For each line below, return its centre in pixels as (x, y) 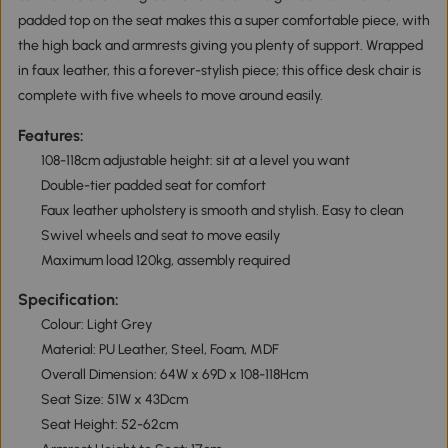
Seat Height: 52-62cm (109, 425)
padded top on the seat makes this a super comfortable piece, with (223, 21)
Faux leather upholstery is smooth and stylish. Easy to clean (222, 210)
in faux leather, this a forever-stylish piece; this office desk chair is (219, 71)
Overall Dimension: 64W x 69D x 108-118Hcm (174, 375)
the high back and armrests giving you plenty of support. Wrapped (220, 46)
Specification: (68, 300)
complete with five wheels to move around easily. (170, 96)
